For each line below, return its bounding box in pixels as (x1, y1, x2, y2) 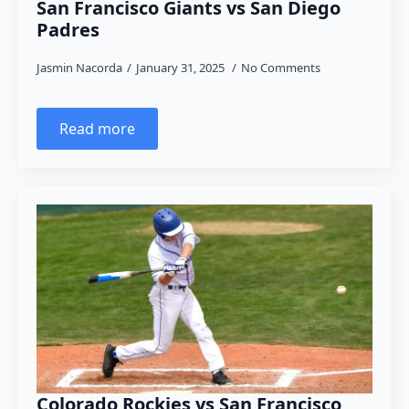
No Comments (241, 59, 320, 76)
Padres (37, 17, 100, 42)
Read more (59, 119, 135, 139)
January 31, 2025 (136, 59, 227, 76)
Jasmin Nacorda (37, 59, 122, 76)
